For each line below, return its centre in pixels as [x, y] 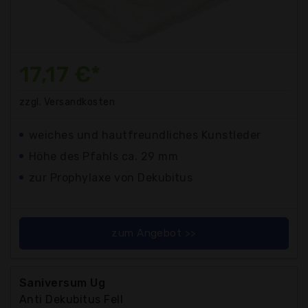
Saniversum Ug [63, 283]
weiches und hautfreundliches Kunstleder [145, 135]
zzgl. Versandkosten [67, 102]
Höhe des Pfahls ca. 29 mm [103, 156]
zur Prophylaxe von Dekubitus [111, 177]
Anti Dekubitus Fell [71, 299]
